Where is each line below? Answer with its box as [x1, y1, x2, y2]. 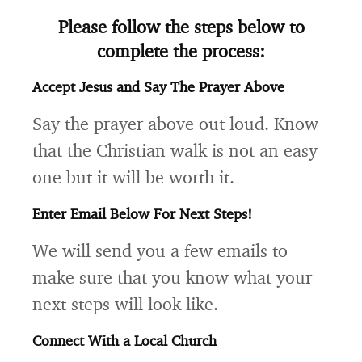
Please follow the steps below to [57, 15, 305, 37]
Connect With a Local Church [32, 331, 217, 349]
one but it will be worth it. [32, 166, 234, 187]
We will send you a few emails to [32, 239, 288, 261]
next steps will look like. [32, 293, 218, 314]
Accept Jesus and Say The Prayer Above [32, 78, 284, 95]
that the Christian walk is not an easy [32, 139, 318, 161]
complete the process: [97, 40, 265, 61]
